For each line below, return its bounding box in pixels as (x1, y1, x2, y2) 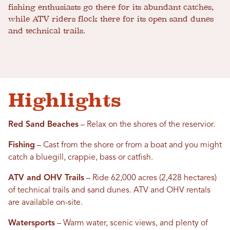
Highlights (8, 90, 121, 111)
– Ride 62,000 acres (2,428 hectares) (84, 174, 217, 183)
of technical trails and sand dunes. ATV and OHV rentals (8, 186, 210, 195)
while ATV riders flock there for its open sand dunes (8, 14, 214, 24)
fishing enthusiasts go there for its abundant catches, (8, 3, 214, 12)
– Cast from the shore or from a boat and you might (35, 141, 222, 150)
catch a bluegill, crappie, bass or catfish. (8, 154, 153, 162)
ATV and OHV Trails (8, 174, 84, 183)
